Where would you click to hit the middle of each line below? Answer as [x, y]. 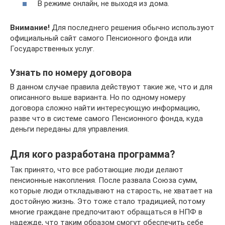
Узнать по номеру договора [71, 73]
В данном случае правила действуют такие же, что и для [111, 87]
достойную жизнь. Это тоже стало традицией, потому [107, 201]
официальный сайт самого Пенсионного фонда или [101, 38]
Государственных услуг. [52, 49]
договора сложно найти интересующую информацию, [105, 108]
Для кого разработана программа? [92, 155]
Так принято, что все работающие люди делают [97, 170]
